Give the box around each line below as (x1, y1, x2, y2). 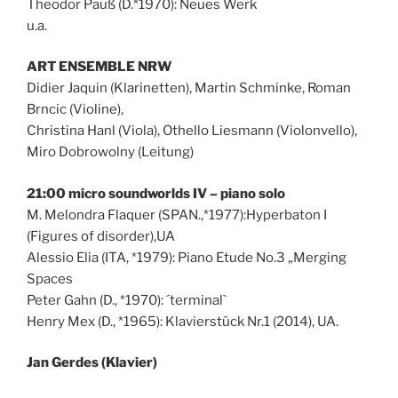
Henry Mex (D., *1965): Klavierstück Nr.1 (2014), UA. (27, 313, 338, 330)
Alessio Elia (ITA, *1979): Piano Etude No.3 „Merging (27, 249, 346, 266)
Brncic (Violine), (27, 101, 123, 118)
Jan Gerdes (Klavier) (27, 354, 157, 371)
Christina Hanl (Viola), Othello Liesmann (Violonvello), (27, 123, 357, 139)
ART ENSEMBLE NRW (27, 59, 171, 76)
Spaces (27, 270, 73, 287)
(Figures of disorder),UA (27, 227, 175, 244)
